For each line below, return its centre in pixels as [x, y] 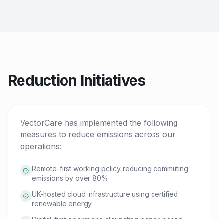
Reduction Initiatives [77, 80]
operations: [41, 146]
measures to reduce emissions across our [98, 134]
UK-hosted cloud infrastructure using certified [105, 194]
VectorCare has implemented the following [99, 123]
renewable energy [62, 204]
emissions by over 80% [70, 178]
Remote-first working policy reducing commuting [110, 168]
